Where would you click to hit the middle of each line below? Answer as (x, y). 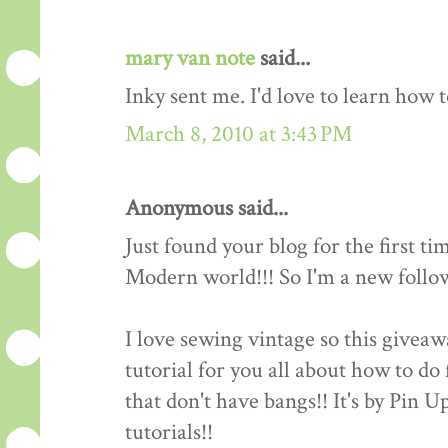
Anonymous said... (206, 209)
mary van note (190, 59)
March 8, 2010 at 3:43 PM (238, 135)
